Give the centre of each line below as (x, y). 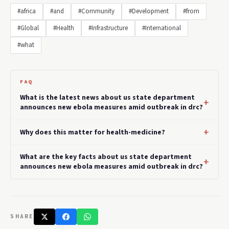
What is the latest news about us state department (107, 98)
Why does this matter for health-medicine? (93, 132)
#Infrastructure (108, 28)
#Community (96, 12)
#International (162, 28)
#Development (149, 12)
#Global (28, 28)
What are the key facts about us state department (106, 157)
